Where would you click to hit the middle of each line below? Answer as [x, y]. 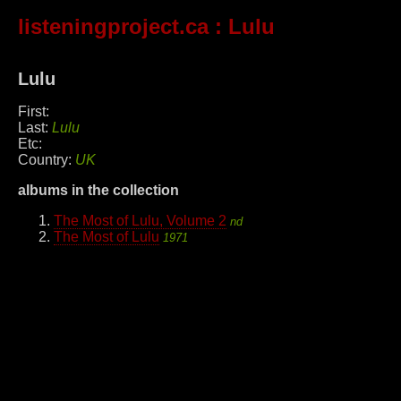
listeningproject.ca [113, 27]
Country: [47, 160]
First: [34, 112]
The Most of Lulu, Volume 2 [140, 221]
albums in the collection [98, 191]
